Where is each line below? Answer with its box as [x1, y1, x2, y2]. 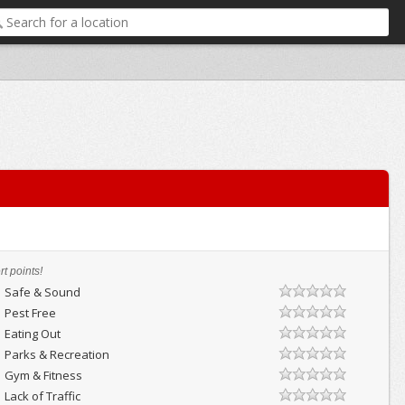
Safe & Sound [4, 284, 80, 300]
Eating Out [4, 325, 61, 342]
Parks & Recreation [4, 346, 109, 363]
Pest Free [4, 305, 56, 321]
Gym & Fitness [4, 367, 82, 383]
